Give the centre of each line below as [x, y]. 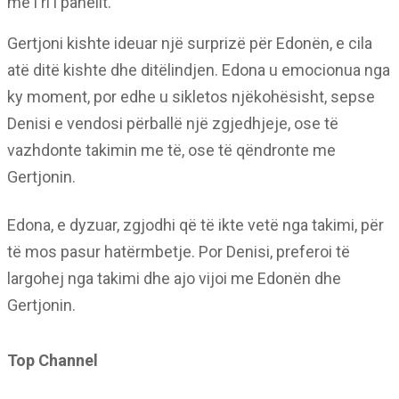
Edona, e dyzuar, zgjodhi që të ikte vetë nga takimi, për [195, 225]
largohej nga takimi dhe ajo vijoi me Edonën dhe [174, 278]
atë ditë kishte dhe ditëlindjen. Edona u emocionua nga [199, 70]
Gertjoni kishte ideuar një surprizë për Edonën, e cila [190, 43]
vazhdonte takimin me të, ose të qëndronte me [171, 150]
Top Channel [53, 360]
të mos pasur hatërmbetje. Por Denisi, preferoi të [179, 252]
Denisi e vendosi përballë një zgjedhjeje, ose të [173, 123]
